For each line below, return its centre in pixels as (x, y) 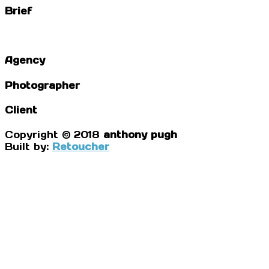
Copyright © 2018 (54, 135)
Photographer (42, 85)
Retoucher (81, 147)
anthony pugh (140, 135)
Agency (25, 60)
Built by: (29, 147)
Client (21, 110)
